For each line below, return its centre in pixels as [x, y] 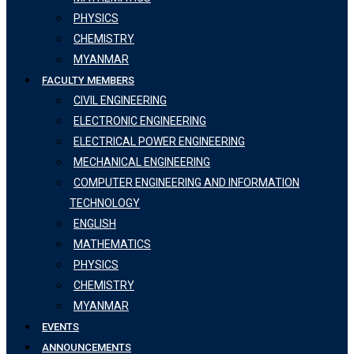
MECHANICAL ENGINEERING [142, 162]
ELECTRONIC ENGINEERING [140, 121]
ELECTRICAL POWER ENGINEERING [159, 141]
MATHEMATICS [112, 244]
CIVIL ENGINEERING [120, 100]
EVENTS [60, 327]
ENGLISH [95, 224]
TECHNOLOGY [105, 203]
